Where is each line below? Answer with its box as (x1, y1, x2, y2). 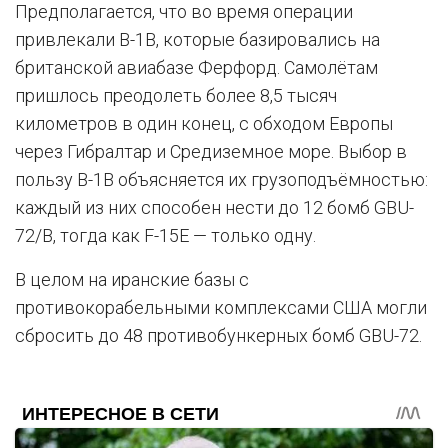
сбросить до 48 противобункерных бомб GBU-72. (15, 324, 422, 346)
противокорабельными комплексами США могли (15, 296, 427, 318)
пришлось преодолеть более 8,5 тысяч (15, 84, 337, 106)
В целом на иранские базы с (15, 268, 249, 290)
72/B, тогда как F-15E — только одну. (15, 224, 316, 246)
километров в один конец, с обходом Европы (15, 112, 393, 134)
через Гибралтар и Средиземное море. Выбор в (15, 140, 407, 162)
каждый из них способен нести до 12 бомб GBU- (15, 196, 414, 218)
